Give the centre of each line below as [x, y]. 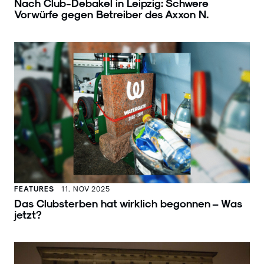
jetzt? [28, 214]
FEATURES [34, 188]
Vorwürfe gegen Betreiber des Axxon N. [113, 14]
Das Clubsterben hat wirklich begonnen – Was [128, 203]
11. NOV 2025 [86, 188]
